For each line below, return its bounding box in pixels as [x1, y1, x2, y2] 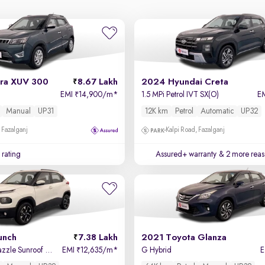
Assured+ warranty [155, 150, 216, 159]
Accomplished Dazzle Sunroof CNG [45, 246, 53, 254]
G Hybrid [141, 246, 172, 254]
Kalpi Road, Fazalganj [165, 127, 225, 134]
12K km [144, 107, 168, 115]
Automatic [200, 107, 234, 115]
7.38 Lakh [77, 233, 118, 243]
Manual [6, 107, 31, 115]
